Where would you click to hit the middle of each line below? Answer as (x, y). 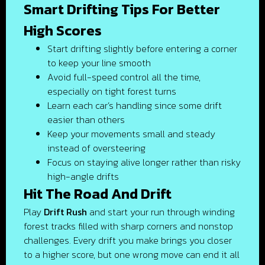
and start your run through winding (161, 212)
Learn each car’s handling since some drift (135, 105)
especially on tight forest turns (112, 91)
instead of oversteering (96, 148)
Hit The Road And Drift (98, 194)
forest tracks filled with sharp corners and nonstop (128, 226)
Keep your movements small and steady (131, 134)
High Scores (63, 30)
